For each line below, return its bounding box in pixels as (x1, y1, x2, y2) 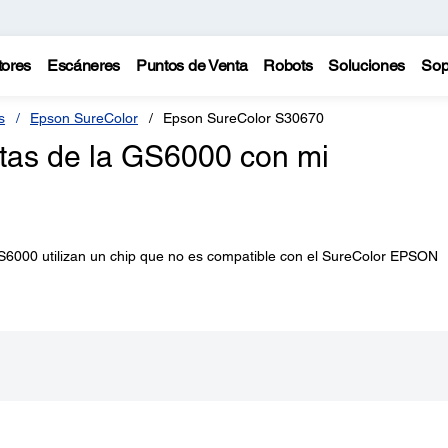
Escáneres (46, 56, 121, 75)
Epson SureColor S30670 (163, 110, 324, 126)
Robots (263, 56, 313, 75)
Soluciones (328, 56, 406, 75)
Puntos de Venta (136, 56, 248, 75)
